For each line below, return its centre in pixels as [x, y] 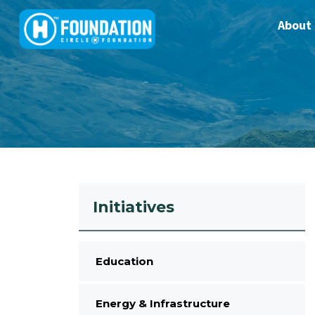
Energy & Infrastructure [162, 303]
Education [124, 261]
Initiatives [134, 207]
